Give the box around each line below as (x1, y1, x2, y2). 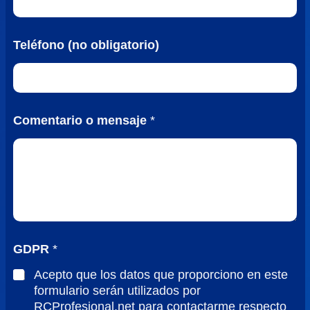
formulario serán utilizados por (34, 284, 201, 298)
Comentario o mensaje (13, 113, 151, 127)
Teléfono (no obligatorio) (13, 37, 160, 52)
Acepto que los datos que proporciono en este (34, 268, 289, 282)
